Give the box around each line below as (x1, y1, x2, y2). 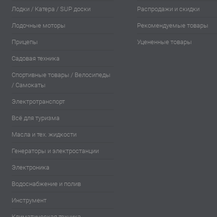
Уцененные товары (137, 38, 192, 46)
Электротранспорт (12, 98, 65, 106)
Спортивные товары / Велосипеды (12, 71, 110, 79)
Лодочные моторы (12, 22, 65, 30)
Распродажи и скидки (137, 5, 200, 13)
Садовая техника (12, 55, 60, 62)
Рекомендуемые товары (137, 22, 209, 30)
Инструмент (12, 197, 46, 204)
